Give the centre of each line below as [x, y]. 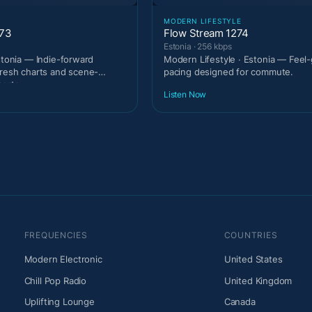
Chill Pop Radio [55, 280]
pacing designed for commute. [229, 71]
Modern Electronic [63, 259]
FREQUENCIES [56, 235]
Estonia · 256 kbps [198, 46]
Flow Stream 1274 [206, 33]
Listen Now [185, 95]
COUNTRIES [251, 235]
